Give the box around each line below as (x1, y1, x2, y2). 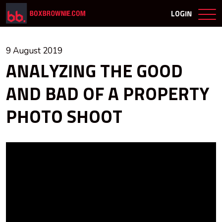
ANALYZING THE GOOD (6, 63, 183, 82)
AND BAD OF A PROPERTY (6, 86, 209, 105)
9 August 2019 (6, 45, 62, 57)
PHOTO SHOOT (6, 109, 122, 127)
